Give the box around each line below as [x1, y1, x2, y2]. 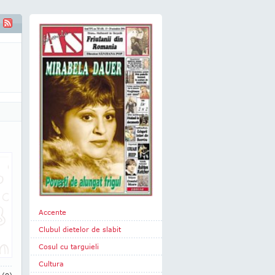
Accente [39, 208, 66, 216]
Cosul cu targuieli [39, 242, 99, 250]
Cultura [39, 260, 64, 268]
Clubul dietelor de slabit [39, 225, 121, 233]
